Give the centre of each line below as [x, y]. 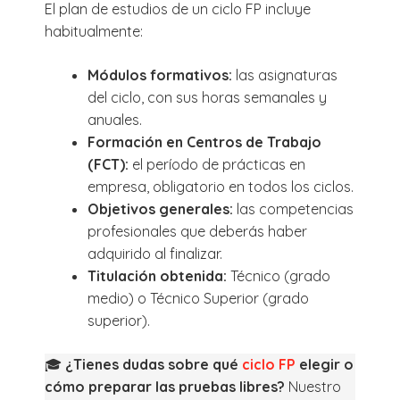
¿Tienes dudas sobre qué [154, 364]
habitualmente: [94, 31]
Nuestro [315, 386]
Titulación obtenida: [159, 275]
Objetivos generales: [162, 208]
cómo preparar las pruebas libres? [167, 386]
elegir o [325, 364]
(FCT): [110, 164]
